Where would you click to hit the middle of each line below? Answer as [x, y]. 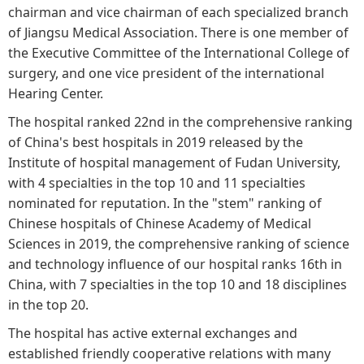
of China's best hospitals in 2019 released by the [156, 142]
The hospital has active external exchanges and [153, 333]
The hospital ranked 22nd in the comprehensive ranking [180, 122]
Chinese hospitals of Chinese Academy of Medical [160, 223]
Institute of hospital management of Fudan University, [174, 162]
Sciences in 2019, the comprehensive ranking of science [179, 244]
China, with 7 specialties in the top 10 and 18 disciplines [178, 284]
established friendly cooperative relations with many [169, 353]
